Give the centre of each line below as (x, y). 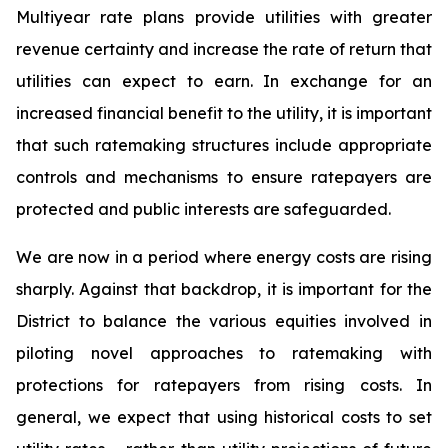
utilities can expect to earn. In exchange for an (224, 81)
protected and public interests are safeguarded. (203, 209)
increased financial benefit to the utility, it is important (224, 113)
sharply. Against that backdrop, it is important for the (224, 289)
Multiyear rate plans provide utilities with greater (224, 17)
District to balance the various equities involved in (224, 321)
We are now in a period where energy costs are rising (224, 257)
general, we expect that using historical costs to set (224, 417)
